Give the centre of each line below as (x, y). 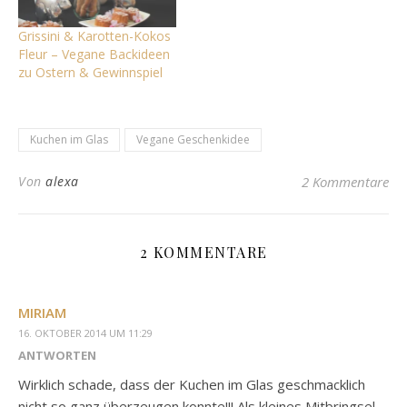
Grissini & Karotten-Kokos (94, 36)
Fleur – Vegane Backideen (94, 55)
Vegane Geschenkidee (193, 140)
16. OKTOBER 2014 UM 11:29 (85, 333)
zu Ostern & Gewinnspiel (90, 73)
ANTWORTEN (57, 356)
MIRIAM (42, 313)
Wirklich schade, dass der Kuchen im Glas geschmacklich (192, 385)
